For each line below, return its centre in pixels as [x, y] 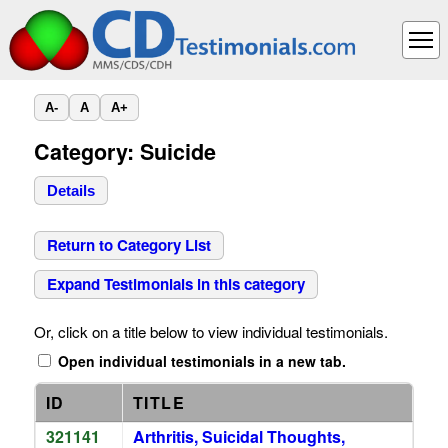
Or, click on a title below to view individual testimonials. [210, 331]
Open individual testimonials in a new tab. [199, 361]
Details [70, 190]
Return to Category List [128, 245]
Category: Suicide [124, 151]
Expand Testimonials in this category [175, 284]
